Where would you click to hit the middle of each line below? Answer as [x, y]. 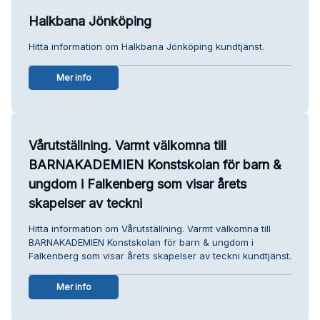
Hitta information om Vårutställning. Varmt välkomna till [150, 228]
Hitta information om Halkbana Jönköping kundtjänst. [146, 46]
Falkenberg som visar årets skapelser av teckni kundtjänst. [160, 255]
